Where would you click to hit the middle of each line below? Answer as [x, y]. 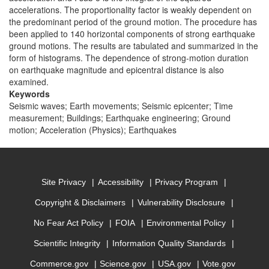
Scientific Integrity [67, 243]
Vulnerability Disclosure [181, 203]
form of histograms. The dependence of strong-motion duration [129, 58]
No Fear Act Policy [69, 223]
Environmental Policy [186, 223]
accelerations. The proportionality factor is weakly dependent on [130, 10]
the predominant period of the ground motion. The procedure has [133, 22]
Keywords [29, 94]
